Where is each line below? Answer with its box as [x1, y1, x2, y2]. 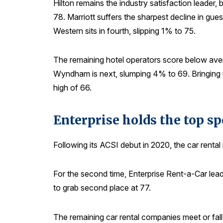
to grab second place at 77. [53, 183, 151, 193]
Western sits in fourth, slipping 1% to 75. [53, 25, 196, 36]
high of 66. [53, 83, 92, 93]
